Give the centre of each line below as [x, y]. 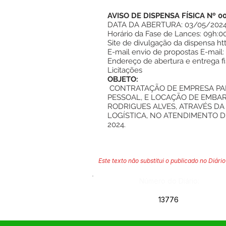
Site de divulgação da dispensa [162, 43]
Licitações [126, 70]
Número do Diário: [169, 181]
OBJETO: [123, 79]
